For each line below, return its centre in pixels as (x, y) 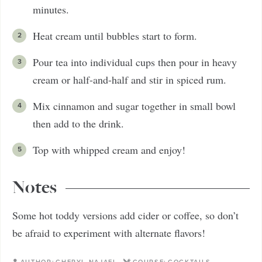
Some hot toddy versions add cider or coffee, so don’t (125, 215)
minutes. (51, 9)
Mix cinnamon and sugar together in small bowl (134, 106)
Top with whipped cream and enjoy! (109, 150)
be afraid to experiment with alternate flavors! (109, 233)
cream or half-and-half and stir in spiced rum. (130, 80)
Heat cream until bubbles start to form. (115, 36)
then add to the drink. (78, 123)
